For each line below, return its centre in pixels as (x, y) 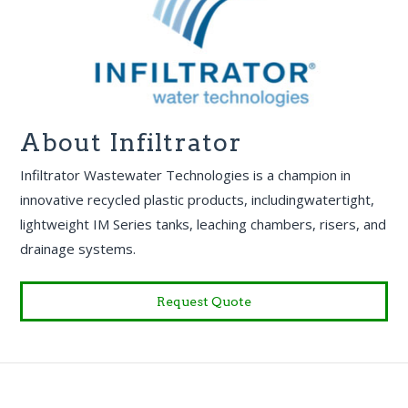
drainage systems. (78, 248)
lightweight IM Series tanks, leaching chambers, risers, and (204, 224)
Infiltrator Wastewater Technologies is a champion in (186, 174)
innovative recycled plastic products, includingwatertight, (198, 199)
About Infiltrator (131, 143)
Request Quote (204, 302)
